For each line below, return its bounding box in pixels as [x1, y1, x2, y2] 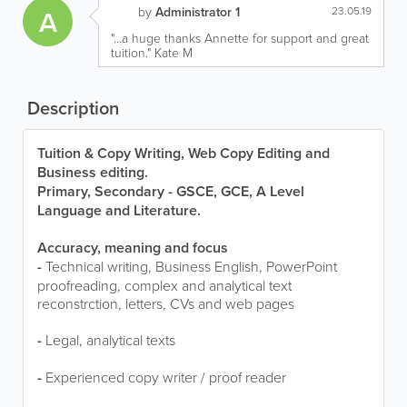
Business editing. [37, 162, 148, 183]
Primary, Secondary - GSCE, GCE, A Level [37, 181, 304, 202]
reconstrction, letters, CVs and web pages [37, 293, 294, 313]
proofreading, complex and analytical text [37, 275, 292, 295]
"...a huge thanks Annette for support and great [111, 29, 369, 46]
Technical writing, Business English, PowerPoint [45, 256, 337, 276]
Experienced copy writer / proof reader [45, 367, 286, 387]
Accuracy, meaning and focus [37, 237, 228, 258]
